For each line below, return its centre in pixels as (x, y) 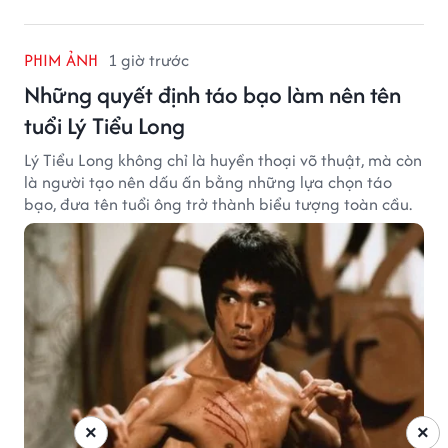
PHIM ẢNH (61, 60)
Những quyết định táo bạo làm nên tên (212, 95)
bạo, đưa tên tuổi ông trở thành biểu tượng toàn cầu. (218, 204)
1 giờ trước (148, 60)
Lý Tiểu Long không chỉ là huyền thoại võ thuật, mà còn (223, 160)
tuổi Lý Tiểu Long (104, 126)
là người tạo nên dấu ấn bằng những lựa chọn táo (208, 182)
